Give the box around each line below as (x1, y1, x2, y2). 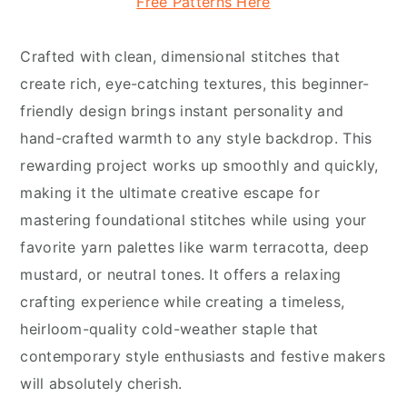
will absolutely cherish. (20, 374, 183, 393)
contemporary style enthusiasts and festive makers (20, 347, 386, 366)
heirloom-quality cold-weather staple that (20, 320, 319, 339)
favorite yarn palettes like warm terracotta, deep (20, 238, 370, 257)
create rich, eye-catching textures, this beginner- (20, 74, 370, 94)
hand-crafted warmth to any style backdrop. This (20, 129, 372, 148)
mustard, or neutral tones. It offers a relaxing (20, 265, 342, 284)
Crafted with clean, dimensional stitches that (20, 47, 340, 66)
